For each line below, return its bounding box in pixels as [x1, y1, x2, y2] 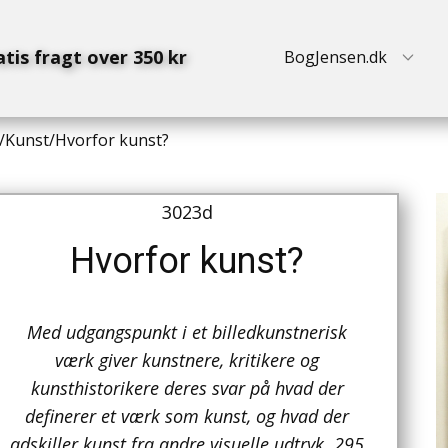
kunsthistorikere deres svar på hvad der [30, 376, 344, 401]
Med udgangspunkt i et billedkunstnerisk [27, 320, 347, 345]
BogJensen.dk [284, 46, 387, 69]
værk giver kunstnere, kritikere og [55, 348, 319, 373]
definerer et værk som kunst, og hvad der [25, 404, 349, 429]
